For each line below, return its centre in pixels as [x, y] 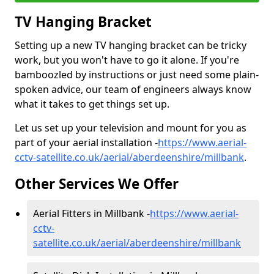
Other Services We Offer [97, 184]
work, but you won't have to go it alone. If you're [127, 60]
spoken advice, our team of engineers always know [133, 89]
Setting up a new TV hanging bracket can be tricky [131, 45]
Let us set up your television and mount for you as [131, 128]
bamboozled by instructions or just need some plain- [137, 75]
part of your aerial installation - [86, 143]
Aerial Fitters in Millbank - [91, 213]
